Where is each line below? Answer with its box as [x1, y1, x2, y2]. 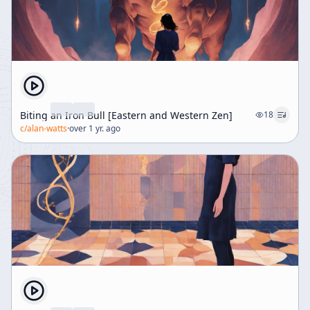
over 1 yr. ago [69, 122, 120, 134]
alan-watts [27, 122, 67, 134]
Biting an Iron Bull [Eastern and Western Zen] [20, 108, 232, 122]
